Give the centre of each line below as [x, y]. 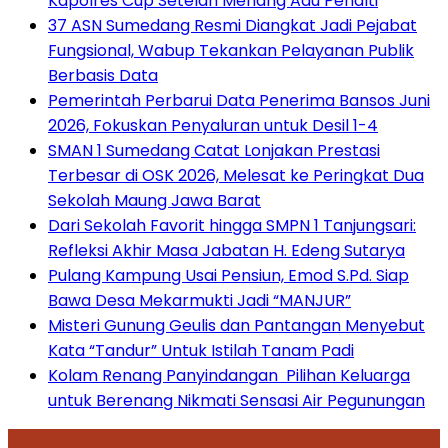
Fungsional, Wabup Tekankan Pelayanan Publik [231, 50]
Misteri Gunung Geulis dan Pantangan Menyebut [236, 325]
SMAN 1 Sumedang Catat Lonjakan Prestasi [214, 150]
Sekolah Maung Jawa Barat [154, 200]
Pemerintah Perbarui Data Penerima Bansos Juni [239, 100]
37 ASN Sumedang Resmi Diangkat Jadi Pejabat [232, 25]
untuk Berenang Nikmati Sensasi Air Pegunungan [236, 400]
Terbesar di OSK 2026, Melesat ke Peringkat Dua [236, 175]
